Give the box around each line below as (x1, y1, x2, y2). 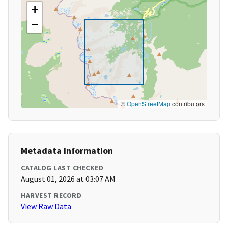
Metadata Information (21, 145, 113, 157)
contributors (170, 99, 205, 108)
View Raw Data (21, 201, 71, 212)
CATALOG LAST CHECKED (21, 163, 103, 173)
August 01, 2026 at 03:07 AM (21, 174, 116, 184)
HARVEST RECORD (21, 191, 81, 201)
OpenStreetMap (127, 99, 170, 108)
